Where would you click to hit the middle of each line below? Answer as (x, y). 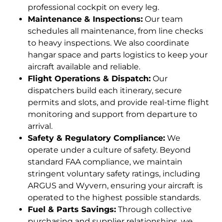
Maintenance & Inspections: (85, 19)
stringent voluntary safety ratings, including (114, 173)
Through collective (154, 209)
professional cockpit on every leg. (93, 7)
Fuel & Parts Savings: (72, 209)
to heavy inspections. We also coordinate (109, 43)
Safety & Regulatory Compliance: (96, 138)
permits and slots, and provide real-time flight (118, 102)
